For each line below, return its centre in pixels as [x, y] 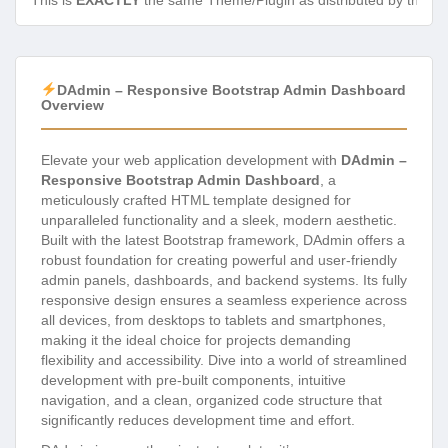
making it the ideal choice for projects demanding [196, 339]
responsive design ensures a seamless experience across [224, 299]
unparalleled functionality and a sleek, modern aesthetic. [219, 219]
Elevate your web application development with [191, 159]
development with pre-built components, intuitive [193, 379]
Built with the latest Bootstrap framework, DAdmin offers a [223, 239]
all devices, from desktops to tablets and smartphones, [213, 319]
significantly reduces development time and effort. [198, 419]
